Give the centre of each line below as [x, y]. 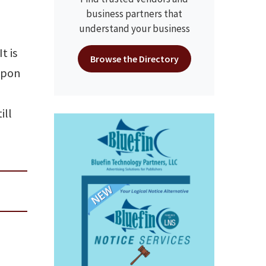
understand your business [134, 28]
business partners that [134, 14]
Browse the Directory [134, 59]
